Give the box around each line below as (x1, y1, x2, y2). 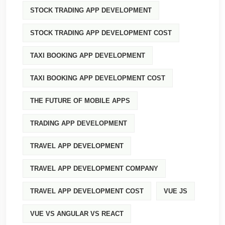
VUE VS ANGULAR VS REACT (30, 210, 124, 217)
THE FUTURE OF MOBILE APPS (30, 97, 130, 104)
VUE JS (164, 187, 187, 195)
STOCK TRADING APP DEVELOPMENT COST (30, 29, 172, 37)
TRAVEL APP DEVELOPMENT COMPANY (30, 165, 158, 172)
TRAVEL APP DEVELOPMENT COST (30, 187, 144, 195)
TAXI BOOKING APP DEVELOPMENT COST (30, 74, 165, 82)
